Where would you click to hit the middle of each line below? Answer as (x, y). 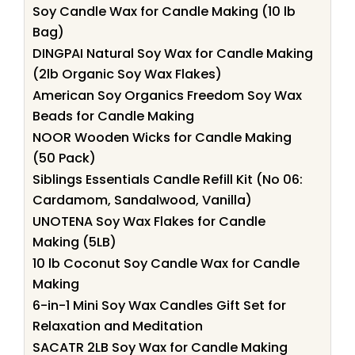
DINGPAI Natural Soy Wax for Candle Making (173, 53)
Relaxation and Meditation (118, 326)
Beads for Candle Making (113, 116)
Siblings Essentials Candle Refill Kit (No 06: (168, 179)
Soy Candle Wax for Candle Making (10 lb (164, 11)
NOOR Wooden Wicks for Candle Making (162, 137)
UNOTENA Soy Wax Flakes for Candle (149, 221)
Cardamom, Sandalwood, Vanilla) (142, 200)
